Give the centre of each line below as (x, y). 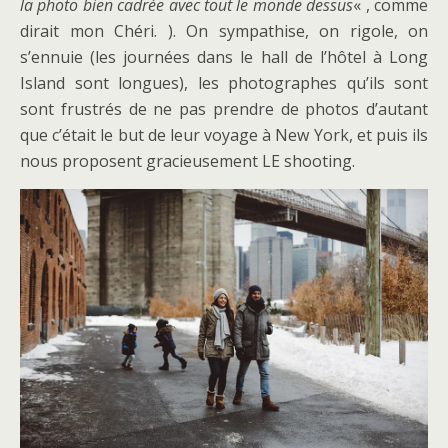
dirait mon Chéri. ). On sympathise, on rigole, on (224, 31)
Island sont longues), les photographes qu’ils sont (224, 83)
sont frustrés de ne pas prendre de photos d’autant (224, 109)
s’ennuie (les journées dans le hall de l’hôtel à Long (224, 57)
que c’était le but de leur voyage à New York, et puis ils (224, 135)
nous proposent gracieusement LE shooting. (187, 161)
